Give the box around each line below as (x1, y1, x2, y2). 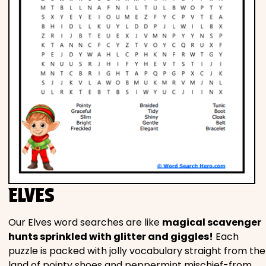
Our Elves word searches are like (8, 215, 162, 229)
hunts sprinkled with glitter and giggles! (8, 229, 213, 243)
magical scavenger (162, 215, 261, 229)
